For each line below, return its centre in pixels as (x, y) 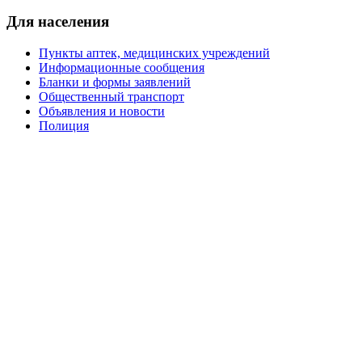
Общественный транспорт (112, 96)
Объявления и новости (102, 111)
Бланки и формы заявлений (115, 82)
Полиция (64, 125)
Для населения (58, 21)
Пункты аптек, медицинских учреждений (154, 53)
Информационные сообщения (122, 67)
